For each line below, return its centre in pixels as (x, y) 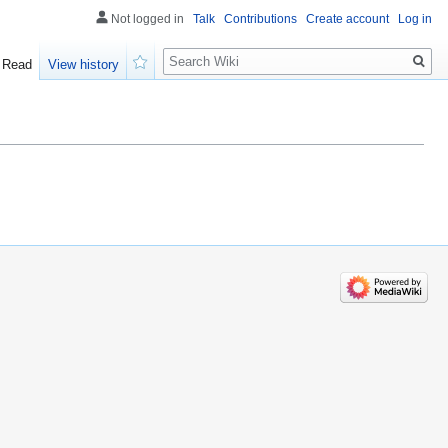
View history (84, 65)
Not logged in (147, 19)
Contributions (260, 19)
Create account (347, 19)
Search (195, 50)
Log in (415, 19)
